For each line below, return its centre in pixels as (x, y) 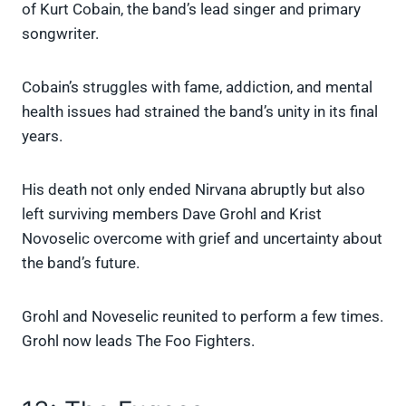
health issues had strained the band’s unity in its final (200, 111)
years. (44, 135)
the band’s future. (81, 262)
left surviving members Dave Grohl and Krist (172, 213)
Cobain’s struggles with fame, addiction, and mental (197, 87)
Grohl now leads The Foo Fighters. (138, 340)
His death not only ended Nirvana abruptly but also (193, 189)
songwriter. (60, 33)
